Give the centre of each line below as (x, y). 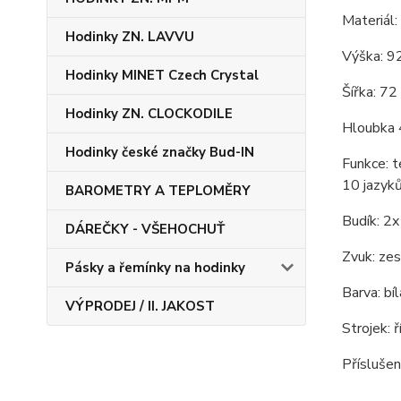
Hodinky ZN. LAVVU (130, 37)
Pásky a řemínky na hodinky (155, 268)
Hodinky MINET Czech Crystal (162, 75)
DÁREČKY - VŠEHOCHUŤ (145, 229)
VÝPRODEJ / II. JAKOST (140, 306)
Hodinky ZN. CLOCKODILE (149, 114)
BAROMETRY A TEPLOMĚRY (158, 191)
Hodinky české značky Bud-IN (160, 152)
